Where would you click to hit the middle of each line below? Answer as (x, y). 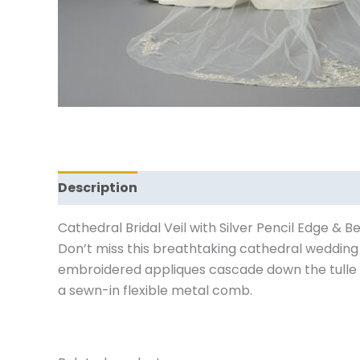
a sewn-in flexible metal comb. (155, 290)
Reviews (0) (193, 188)
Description (98, 188)
